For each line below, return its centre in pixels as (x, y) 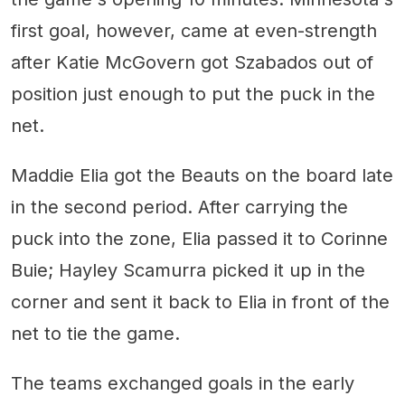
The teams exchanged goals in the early (183, 383)
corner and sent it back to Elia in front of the (200, 301)
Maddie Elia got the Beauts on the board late (202, 175)
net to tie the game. (95, 333)
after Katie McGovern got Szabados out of (192, 62)
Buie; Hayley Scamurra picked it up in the (188, 270)
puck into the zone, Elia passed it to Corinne (199, 238)
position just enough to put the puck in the (193, 94)
